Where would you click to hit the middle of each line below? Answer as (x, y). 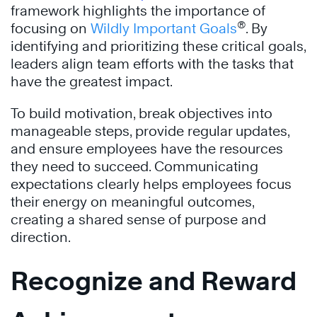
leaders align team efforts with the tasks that (152, 64)
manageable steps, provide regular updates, (150, 131)
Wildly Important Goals (164, 28)
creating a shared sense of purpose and (138, 219)
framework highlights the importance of (138, 11)
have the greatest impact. (93, 81)
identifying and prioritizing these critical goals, (158, 46)
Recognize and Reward (154, 281)
